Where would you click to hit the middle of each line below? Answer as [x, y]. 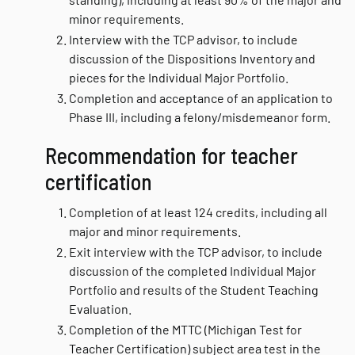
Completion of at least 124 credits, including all [198, 212]
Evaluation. [100, 309]
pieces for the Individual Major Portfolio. [179, 77]
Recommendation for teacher [172, 155]
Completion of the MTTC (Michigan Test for [185, 329]
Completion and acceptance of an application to [201, 98]
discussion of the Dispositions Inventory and [192, 58]
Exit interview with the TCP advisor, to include [196, 252]
